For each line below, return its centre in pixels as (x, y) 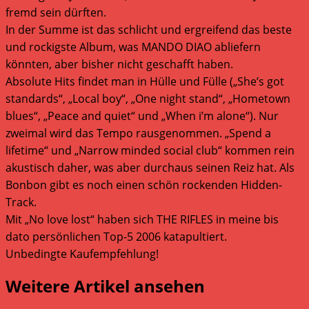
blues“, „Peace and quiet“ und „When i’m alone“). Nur (142, 116)
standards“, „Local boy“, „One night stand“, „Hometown (148, 98)
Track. (21, 202)
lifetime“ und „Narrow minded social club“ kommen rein (150, 150)
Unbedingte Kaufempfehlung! (82, 253)
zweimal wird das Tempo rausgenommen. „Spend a (138, 133)
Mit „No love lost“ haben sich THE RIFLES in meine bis (142, 219)
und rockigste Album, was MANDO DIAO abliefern (133, 47)
